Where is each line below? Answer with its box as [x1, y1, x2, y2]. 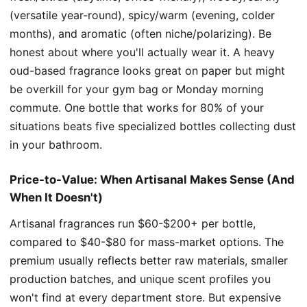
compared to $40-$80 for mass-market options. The [10, 234, 284, 249]
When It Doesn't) [10, 190, 103, 204]
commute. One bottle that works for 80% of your [10, 100, 264, 114]
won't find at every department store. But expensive [10, 290, 281, 304]
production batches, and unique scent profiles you [10, 271, 271, 286]
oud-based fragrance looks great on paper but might [10, 63, 285, 77]
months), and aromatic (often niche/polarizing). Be [10, 26, 271, 40]
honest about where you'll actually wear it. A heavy [10, 45, 275, 59]
